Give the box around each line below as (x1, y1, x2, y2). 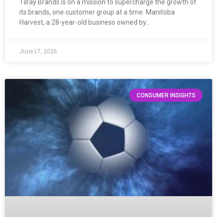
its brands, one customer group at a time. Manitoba (19, 8, 175, 16)
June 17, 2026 (19, 47, 57, 55)
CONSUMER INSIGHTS (136, 92, 196, 99)
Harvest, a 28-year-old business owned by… (19, 18, 150, 27)
